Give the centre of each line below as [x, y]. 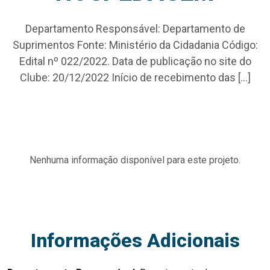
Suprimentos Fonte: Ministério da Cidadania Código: [135, 45]
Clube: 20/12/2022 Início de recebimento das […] [135, 78]
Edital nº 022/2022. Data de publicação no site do [135, 61]
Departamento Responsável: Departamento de [135, 29]
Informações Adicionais [135, 241]
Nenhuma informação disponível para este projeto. [135, 160]
